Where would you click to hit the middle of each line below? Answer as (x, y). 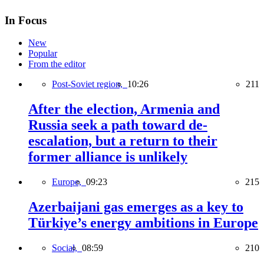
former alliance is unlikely (108, 157)
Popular (43, 54)
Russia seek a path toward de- (118, 125)
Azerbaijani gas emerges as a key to (136, 207)
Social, (67, 247)
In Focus (26, 20)
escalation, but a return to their (123, 141)
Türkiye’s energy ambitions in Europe (143, 223)
